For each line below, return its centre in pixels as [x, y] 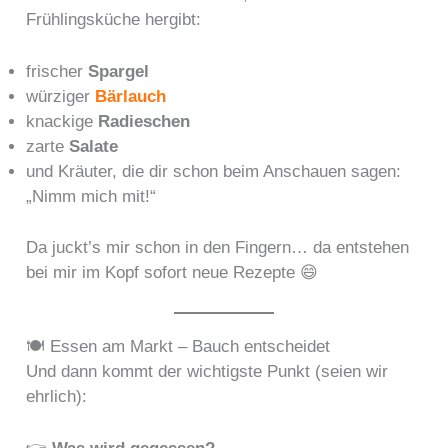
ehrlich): [57, 396]
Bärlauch [131, 97]
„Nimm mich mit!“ [91, 197]
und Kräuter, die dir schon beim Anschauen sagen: [214, 172]
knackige [62, 122]
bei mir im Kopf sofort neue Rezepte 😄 [172, 272]
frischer [57, 72]
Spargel [119, 72]
